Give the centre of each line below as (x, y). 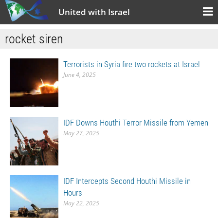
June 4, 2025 (80, 75)
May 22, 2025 (81, 203)
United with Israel (94, 12)
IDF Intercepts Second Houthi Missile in (127, 181)
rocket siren (34, 39)
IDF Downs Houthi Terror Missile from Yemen (136, 123)
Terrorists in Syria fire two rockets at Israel (132, 64)
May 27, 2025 (81, 133)
